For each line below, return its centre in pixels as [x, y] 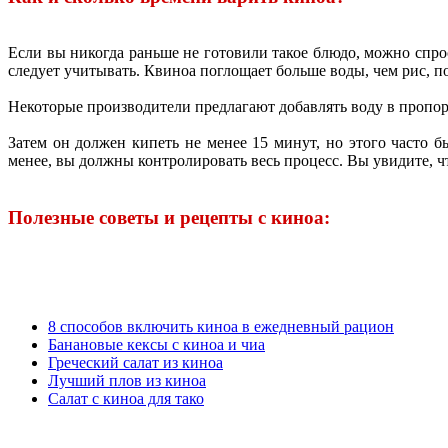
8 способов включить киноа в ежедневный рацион [221, 326]
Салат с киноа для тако [126, 398]
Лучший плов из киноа [127, 380]
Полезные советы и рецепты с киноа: [169, 218]
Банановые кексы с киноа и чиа [156, 344]
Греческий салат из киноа [135, 362]
